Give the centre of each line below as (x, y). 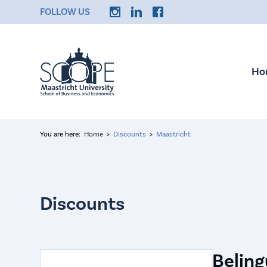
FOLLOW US (65, 12)
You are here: (60, 134)
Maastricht (174, 134)
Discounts (130, 134)
